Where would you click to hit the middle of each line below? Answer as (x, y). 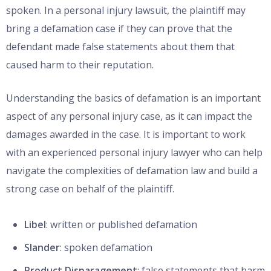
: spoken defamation (106, 248)
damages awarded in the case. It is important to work (126, 135)
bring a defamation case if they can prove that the (119, 29)
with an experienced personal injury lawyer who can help (134, 153)
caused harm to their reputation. (80, 65)
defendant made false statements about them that (120, 47)
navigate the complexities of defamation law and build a (132, 171)
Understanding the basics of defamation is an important (133, 98)
